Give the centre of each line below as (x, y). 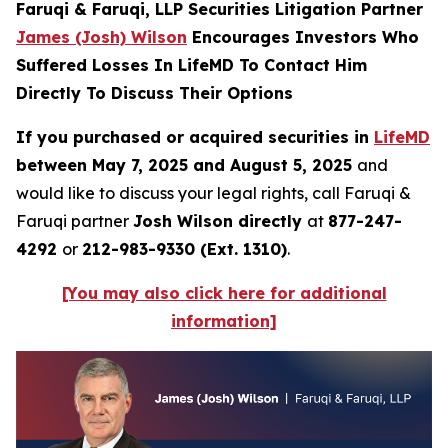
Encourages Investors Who (303, 37)
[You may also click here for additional (224, 293)
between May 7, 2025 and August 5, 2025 (186, 165)
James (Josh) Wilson (101, 37)
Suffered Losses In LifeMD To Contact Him (191, 65)
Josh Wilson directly (220, 221)
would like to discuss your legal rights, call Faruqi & (213, 193)
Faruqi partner (74, 221)
